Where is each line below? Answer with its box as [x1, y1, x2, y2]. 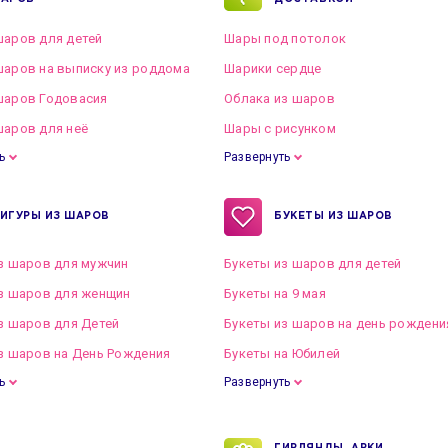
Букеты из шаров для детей [224, 256, 402, 271]
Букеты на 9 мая [224, 286, 326, 301]
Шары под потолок [224, 31, 347, 46]
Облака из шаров [224, 91, 335, 106]
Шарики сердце [224, 61, 322, 76]
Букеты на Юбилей [224, 346, 341, 361]
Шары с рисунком [224, 121, 336, 136]
